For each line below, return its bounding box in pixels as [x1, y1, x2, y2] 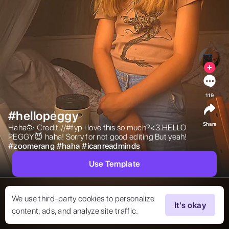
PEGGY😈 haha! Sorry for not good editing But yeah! [8, 132, 189, 142]
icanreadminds [87, 141, 141, 151]
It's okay [174, 200, 207, 210]
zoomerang [13, 141, 55, 151]
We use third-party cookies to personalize [12, 194, 155, 203]
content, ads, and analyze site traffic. [12, 206, 139, 216]
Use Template [88, 159, 141, 169]
